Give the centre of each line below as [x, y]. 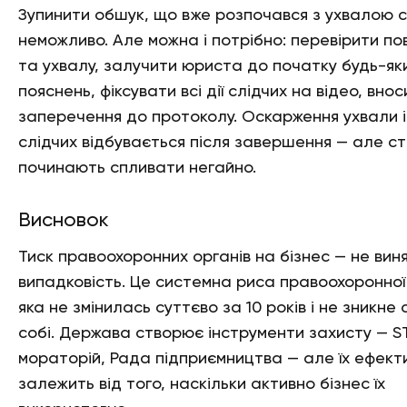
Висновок [64, 221]
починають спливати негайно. [137, 168]
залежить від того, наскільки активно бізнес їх [202, 384]
